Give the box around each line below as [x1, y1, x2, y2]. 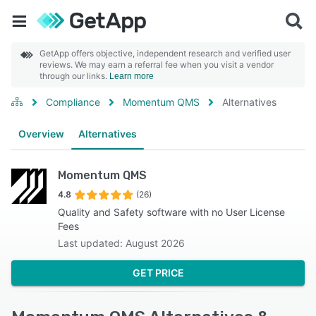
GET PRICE [132, 267, 184, 279]
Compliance [46, 96, 100, 108]
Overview [18, 128, 64, 140]
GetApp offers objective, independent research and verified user [39, 48, 291, 59]
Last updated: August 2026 [58, 237, 186, 249]
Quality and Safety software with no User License [58, 206, 286, 218]
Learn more [109, 71, 154, 81]
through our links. [39, 71, 109, 81]
